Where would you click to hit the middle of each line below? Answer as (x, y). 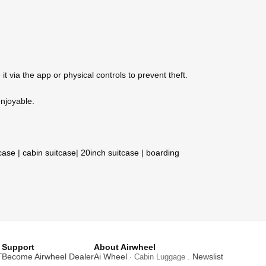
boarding (163, 153)
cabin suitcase (49, 153)
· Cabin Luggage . (160, 257)
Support (18, 247)
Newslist (208, 257)
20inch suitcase (110, 153)
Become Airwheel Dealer (48, 257)
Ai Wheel (110, 257)
